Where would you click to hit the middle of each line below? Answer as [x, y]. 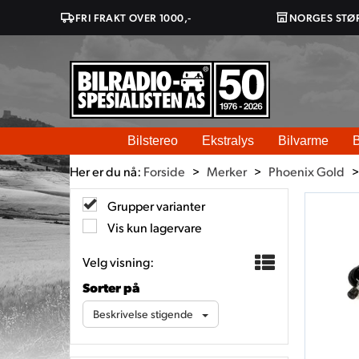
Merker [227, 171]
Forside [164, 171]
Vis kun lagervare [153, 227]
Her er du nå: [105, 171]
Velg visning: [118, 262]
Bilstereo [153, 141]
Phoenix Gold [307, 171]
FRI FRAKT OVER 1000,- [133, 17]
